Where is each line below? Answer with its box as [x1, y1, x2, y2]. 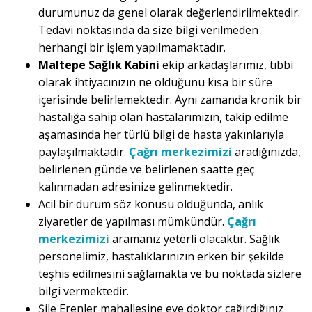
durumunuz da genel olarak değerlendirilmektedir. [38, 5, 300, 21]
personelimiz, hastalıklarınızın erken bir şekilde [38, 249, 284, 265]
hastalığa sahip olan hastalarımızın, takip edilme [38, 109, 288, 125]
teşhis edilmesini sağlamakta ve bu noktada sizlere [38, 266, 302, 282]
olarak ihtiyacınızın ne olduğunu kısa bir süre [38, 75, 272, 91]
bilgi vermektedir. [38, 283, 129, 299]
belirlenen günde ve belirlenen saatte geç [38, 162, 254, 178]
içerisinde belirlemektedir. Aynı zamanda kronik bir [38, 92, 302, 108]
